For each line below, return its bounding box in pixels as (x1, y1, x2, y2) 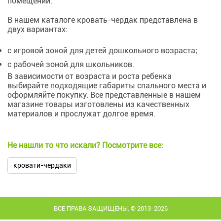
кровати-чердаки (13, 161, 72, 169)
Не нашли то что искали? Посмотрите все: (7, 141, 163, 150)
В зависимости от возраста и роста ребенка (7, 72, 172, 81)
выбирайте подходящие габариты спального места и (7, 81, 206, 90)
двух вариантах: (7, 25, 68, 34)
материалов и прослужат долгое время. (7, 109, 155, 118)
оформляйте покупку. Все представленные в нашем (7, 90, 201, 100)
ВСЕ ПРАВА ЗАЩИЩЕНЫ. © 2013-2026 (53, 205, 168, 212)
